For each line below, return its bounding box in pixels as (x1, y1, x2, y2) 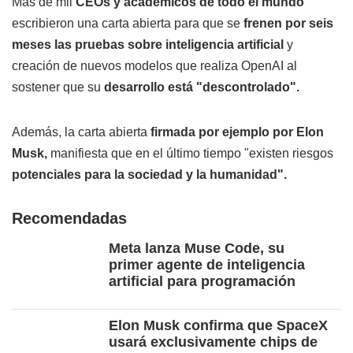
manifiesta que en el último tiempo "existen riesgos (47, 147, 333, 161)
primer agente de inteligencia (109, 257, 305, 273)
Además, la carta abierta (12, 125, 150, 139)
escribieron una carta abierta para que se (12, 17, 243, 31)
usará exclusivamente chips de (109, 334, 318, 351)
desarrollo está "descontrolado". (104, 80, 299, 95)
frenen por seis (243, 17, 333, 31)
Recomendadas (12, 210, 127, 228)
